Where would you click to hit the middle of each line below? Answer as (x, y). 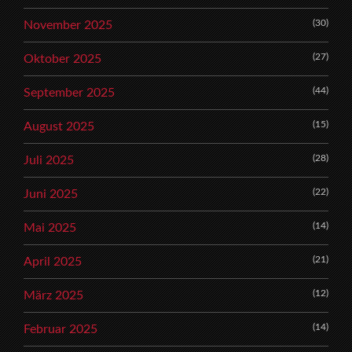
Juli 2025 (49, 161)
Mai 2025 (50, 228)
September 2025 (69, 93)
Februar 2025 (60, 330)
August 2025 (59, 127)
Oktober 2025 (62, 59)
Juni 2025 (51, 194)
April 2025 (53, 262)
